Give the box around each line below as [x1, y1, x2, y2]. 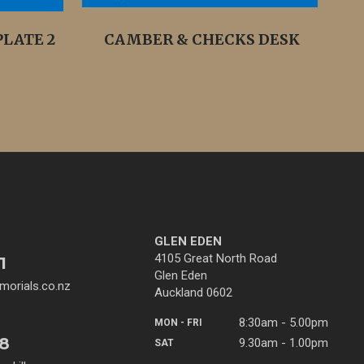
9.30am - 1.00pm [239, 336, 328, 350]
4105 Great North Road [154, 251, 277, 266]
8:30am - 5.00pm [239, 315, 328, 330]
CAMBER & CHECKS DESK [103, 30, 300, 49]
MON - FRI [154, 317, 202, 328]
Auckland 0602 [154, 285, 232, 300]
